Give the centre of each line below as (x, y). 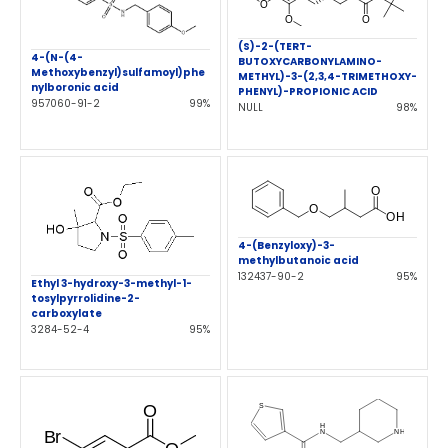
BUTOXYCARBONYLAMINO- (310, 62)
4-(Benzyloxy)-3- (286, 245)
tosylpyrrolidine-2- (85, 298)
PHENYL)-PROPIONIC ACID (308, 92)
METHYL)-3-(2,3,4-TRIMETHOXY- (327, 77)
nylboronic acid (75, 87)
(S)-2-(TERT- (275, 47)
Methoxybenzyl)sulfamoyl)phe (118, 72)
